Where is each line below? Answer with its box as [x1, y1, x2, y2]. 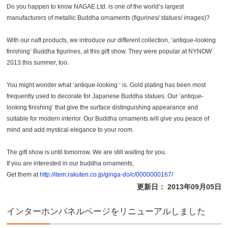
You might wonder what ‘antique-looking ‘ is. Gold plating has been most [7, 81, 206, 89]
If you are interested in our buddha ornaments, [7, 159, 134, 167]
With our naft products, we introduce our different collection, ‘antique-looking [7, 36, 216, 44]
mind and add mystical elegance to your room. [7, 126, 134, 133]
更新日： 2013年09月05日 [136, 182, 221, 191]
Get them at [7, 170, 40, 178]
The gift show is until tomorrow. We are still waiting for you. [7, 148, 167, 156]
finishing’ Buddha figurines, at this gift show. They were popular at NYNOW [7, 47, 212, 55]
